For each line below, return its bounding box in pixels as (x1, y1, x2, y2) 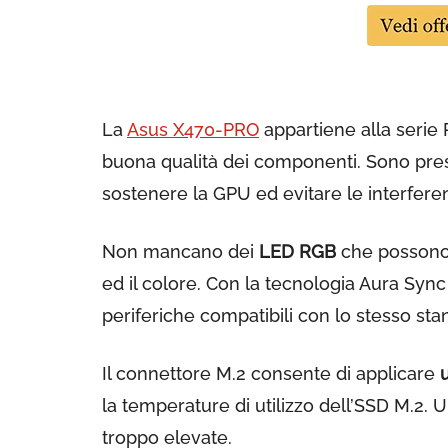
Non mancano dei (102, 241, 259, 262)
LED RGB (259, 241, 336, 262)
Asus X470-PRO (127, 119, 259, 140)
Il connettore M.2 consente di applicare (102, 363, 440, 384)
